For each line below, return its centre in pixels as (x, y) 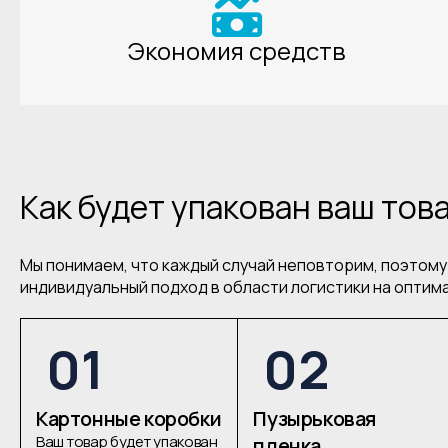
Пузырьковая (314, 419)
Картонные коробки (129, 419)
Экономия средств (237, 51)
